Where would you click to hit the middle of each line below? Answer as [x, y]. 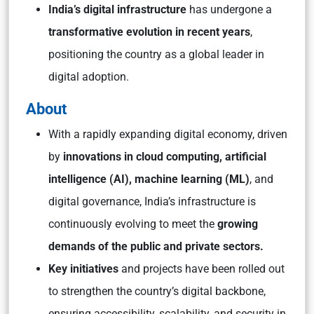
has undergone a [231, 9]
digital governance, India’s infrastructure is [152, 202]
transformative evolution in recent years [149, 32]
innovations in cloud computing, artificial [165, 157]
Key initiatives [85, 269]
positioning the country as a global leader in [156, 54]
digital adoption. [90, 77]
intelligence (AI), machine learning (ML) [149, 179]
